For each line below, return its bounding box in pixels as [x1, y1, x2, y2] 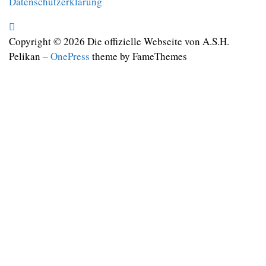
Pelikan [9, 49, 40, 63]
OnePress [50, 49, 90, 63]
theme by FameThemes [90, 49, 187, 63]
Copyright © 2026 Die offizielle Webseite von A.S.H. [9, 34, 229, 48]
